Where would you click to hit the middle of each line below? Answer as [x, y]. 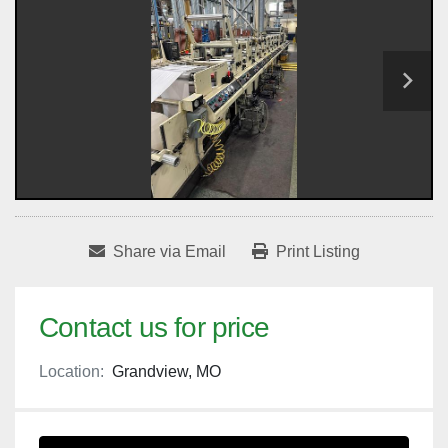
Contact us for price [154, 328]
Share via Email [169, 252]
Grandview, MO [166, 372]
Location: [71, 372]
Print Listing [317, 252]
